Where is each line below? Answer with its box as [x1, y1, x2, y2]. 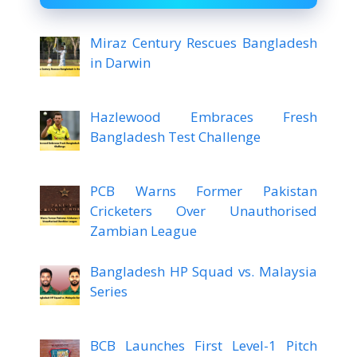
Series [89, 281, 127, 300]
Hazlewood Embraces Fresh [89, 108, 317, 127]
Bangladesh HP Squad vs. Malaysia [89, 261, 317, 280]
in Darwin [89, 53, 151, 72]
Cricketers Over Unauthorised [89, 202, 317, 221]
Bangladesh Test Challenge [89, 127, 261, 147]
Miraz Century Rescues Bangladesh [89, 33, 317, 52]
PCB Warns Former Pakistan [89, 182, 317, 201]
